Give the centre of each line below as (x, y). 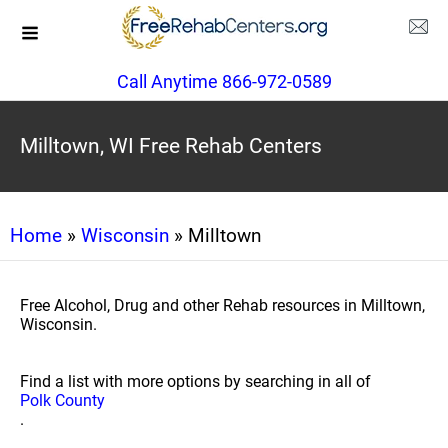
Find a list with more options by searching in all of (195, 381)
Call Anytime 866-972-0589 (224, 81)
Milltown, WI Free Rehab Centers (171, 146)
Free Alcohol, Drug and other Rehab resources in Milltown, (222, 305)
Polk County (62, 400)
